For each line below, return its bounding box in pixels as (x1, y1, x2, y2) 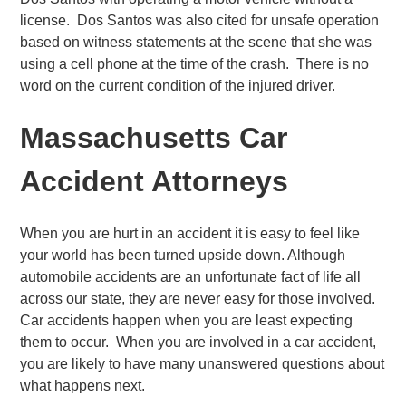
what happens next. (20, 377, 146, 393)
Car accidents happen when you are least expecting (20, 312, 353, 328)
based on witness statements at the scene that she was (20, 34, 372, 50)
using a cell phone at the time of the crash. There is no (20, 55, 370, 72)
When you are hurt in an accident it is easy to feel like (20, 225, 361, 241)
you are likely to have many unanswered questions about (20, 355, 385, 372)
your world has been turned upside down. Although (20, 246, 346, 263)
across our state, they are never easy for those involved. (20, 290, 380, 306)
